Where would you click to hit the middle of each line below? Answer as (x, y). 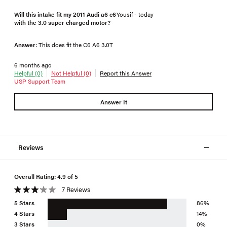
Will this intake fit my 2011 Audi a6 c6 (65, 14)
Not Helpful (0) (71, 73)
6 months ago (33, 65)
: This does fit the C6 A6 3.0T (74, 44)
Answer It (113, 102)
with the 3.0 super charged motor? (62, 22)
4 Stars (24, 213)
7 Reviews (76, 189)
